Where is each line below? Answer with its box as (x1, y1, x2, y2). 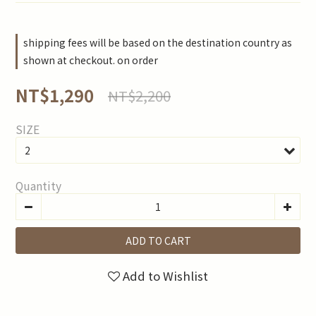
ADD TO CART (125, 233, 191, 248)
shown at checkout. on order (23, 53, 158, 67)
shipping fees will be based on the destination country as (23, 35, 292, 49)
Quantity (16, 178, 61, 193)
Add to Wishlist (123, 267, 208, 284)
